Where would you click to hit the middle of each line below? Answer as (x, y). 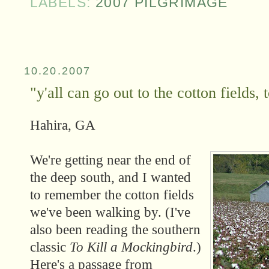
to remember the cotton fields (112, 195)
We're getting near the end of (110, 160)
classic (50, 247)
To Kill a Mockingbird (131, 247)
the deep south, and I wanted (110, 177)
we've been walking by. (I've (110, 212)
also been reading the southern (115, 229)
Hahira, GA (62, 125)
